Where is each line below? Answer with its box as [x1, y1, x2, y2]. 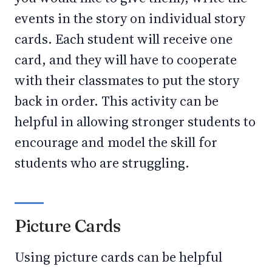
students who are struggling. [15, 154, 189, 172]
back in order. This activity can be [15, 92, 219, 110]
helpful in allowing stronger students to [15, 112, 256, 131]
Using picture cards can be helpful [15, 248, 222, 266]
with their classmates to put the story [15, 71, 239, 89]
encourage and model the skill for [15, 133, 217, 151]
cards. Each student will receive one [15, 30, 233, 48]
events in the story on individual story [15, 9, 245, 27]
